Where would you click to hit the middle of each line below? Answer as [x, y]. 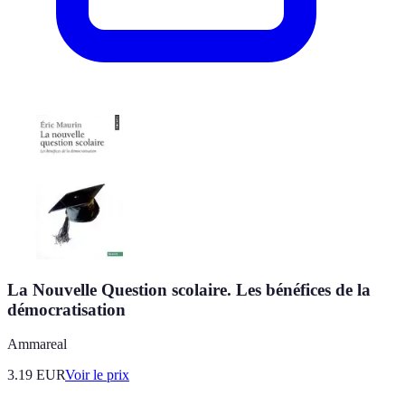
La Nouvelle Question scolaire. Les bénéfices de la [189, 289]
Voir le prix [97, 375]
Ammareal [37, 344]
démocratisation [66, 309]
